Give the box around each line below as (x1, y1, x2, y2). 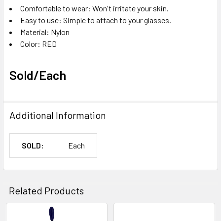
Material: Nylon (20, 27, 70, 37)
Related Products (9, 184, 84, 196)
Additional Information (9, 109, 106, 121)
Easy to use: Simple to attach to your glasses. (20, 15, 171, 25)
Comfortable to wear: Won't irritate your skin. (20, 3, 169, 13)
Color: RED (20, 38, 57, 48)
